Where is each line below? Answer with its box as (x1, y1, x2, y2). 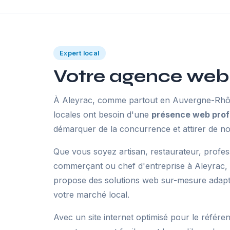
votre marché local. (53, 189, 129, 200)
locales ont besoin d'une (53, 109, 151, 120)
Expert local (60, 49, 100, 57)
